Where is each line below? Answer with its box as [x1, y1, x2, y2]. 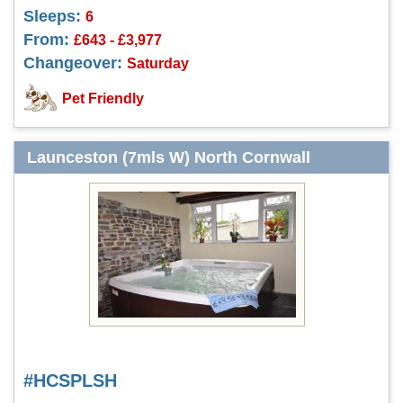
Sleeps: [23, 7, 81, 25]
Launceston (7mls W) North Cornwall [27, 148, 310, 166]
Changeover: [23, 54, 122, 72]
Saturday [127, 55, 189, 71]
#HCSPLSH [23, 371, 117, 390]
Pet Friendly [62, 90, 144, 107]
